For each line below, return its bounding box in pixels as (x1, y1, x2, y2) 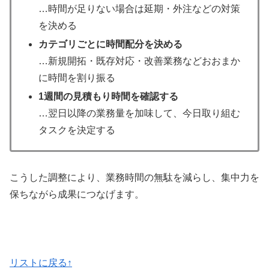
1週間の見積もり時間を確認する (38, 91, 179, 102)
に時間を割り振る (38, 73, 116, 83)
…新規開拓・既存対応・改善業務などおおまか (38, 56, 241, 67)
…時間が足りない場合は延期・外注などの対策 (38, 3, 241, 14)
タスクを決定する (38, 125, 116, 136)
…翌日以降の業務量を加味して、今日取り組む (38, 108, 241, 119)
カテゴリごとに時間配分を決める (38, 39, 183, 50)
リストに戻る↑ (10, 257, 72, 268)
